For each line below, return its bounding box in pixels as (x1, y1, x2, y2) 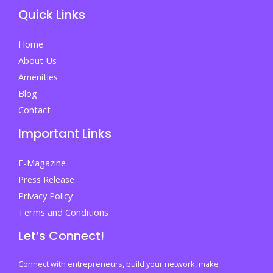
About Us (18, 54, 57, 67)
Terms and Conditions (18, 206, 108, 219)
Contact (18, 104, 51, 116)
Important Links (18, 125, 112, 143)
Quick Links (18, 5, 85, 23)
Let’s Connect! (18, 227, 104, 245)
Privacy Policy (18, 190, 73, 202)
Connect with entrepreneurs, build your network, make (18, 258, 219, 270)
